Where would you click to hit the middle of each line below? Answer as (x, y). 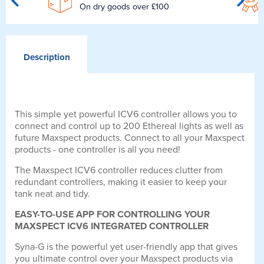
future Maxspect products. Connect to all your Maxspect (130, 138)
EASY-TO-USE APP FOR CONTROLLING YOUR (112, 215)
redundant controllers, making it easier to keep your (121, 182)
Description (47, 57)
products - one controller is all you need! (98, 150)
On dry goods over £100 (124, 6)
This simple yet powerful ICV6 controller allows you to (126, 115)
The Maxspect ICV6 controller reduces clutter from (119, 171)
